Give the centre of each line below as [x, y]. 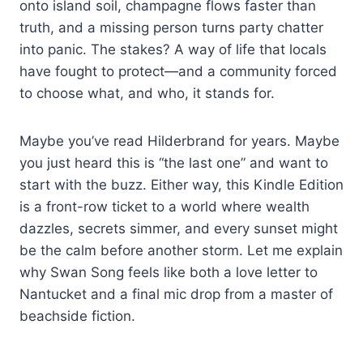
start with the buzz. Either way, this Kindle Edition [181, 184]
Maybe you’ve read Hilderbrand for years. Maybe [179, 141]
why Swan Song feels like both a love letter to [169, 272]
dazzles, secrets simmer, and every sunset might [179, 228]
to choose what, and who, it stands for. [147, 93]
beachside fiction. [77, 316]
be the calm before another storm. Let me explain [181, 250]
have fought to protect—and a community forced [178, 71]
